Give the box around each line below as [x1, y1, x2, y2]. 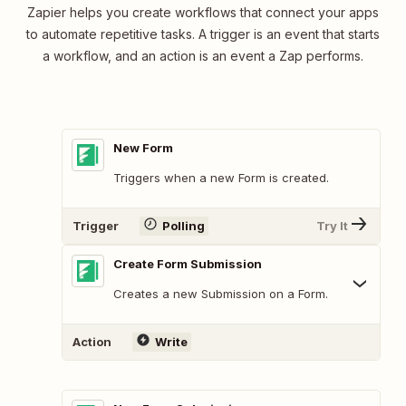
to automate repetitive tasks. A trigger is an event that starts [26, 25, 380, 42]
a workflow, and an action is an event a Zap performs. [43, 47, 363, 63]
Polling [161, 218, 205, 234]
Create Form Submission [113, 256, 262, 271]
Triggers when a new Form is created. [113, 169, 329, 185]
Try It [316, 218, 348, 234]
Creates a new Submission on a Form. [113, 285, 328, 301]
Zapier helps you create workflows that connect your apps [27, 4, 379, 20]
